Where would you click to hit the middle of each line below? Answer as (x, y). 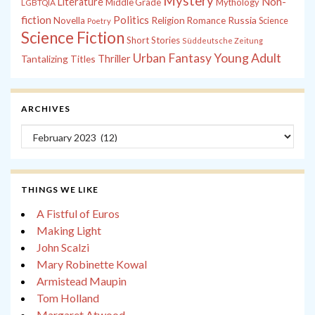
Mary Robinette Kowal (92, 264)
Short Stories (153, 40)
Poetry (99, 21)
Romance (206, 21)
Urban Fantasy (172, 58)
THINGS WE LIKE (60, 190)
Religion (168, 21)
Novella (69, 21)
